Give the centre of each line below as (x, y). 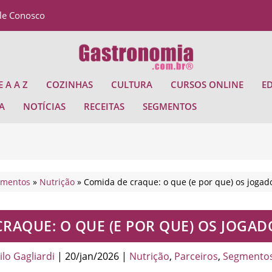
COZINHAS (70, 84)
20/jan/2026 (92, 256)
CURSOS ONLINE (207, 84)
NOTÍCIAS (45, 106)
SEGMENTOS (170, 106)
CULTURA (132, 84)
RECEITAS (104, 106)
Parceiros (196, 256)
